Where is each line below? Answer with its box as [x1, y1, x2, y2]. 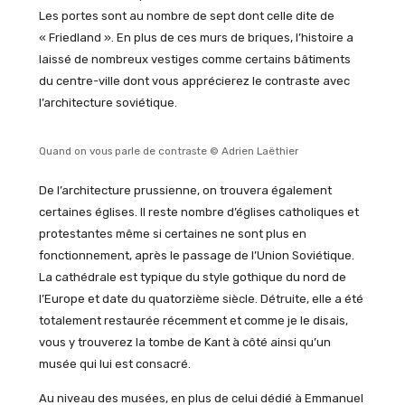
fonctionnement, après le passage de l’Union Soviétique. [38, 248, 354, 262]
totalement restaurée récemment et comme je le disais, [38, 313, 348, 327]
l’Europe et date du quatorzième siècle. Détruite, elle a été [38, 291, 363, 306]
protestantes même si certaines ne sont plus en [38, 226, 306, 240]
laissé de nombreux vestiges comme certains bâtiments [38, 52, 351, 66]
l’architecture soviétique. [38, 95, 177, 109]
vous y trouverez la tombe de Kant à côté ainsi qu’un [38, 334, 331, 349]
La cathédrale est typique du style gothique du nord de [38, 269, 346, 284]
